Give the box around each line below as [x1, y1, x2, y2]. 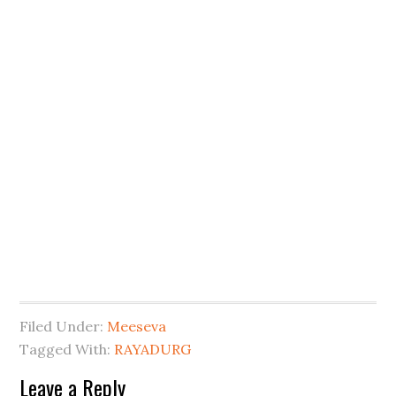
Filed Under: [19, 317, 108, 335]
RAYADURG [114, 340, 192, 358]
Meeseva [107, 317, 167, 335]
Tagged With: [19, 340, 115, 358]
